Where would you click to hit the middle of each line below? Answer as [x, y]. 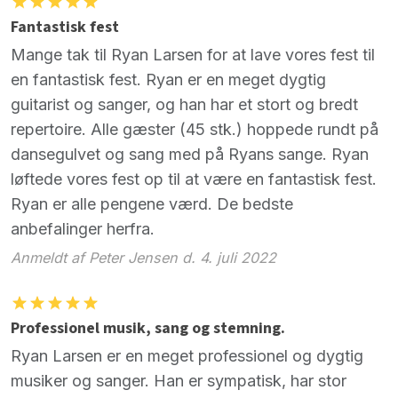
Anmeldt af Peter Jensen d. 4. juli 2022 [143, 257]
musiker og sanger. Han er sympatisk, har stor [179, 380]
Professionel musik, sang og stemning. [148, 328]
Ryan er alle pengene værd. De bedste [152, 204]
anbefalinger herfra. [83, 229]
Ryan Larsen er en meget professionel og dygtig [187, 355]
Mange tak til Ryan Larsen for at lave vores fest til [193, 55]
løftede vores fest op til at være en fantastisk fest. [194, 179]
